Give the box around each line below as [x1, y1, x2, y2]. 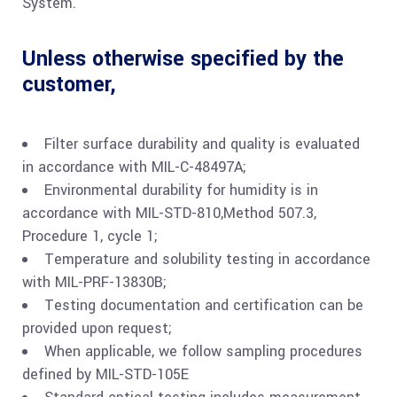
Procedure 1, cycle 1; [22, 226, 158, 246]
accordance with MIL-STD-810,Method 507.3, [22, 203, 316, 223]
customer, [22, 70, 116, 99]
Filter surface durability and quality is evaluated [44, 134, 360, 154]
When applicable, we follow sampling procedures [44, 341, 362, 362]
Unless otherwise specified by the [22, 44, 344, 74]
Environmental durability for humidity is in [44, 180, 318, 200]
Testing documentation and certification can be [44, 295, 363, 315]
